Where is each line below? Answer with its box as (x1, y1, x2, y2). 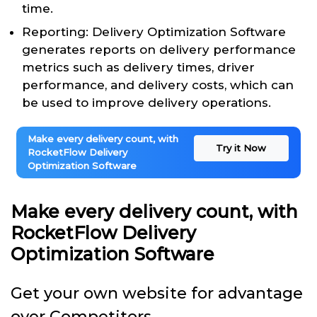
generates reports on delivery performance (22, 42, 296, 57)
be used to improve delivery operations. (22, 96, 271, 110)
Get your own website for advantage (11, 284, 303, 304)
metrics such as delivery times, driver (22, 60, 255, 75)
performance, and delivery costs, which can (22, 78, 294, 93)
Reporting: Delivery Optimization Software (22, 25, 286, 40)
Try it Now (216, 142, 267, 154)
